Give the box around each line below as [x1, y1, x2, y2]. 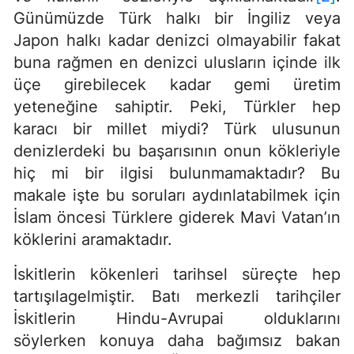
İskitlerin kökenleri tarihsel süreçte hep [13, 265, 341, 284]
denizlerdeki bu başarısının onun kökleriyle [13, 141, 341, 161]
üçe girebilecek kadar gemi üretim [13, 75, 341, 95]
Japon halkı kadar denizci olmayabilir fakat [13, 31, 341, 51]
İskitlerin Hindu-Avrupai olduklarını [13, 309, 341, 329]
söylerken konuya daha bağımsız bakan [13, 331, 341, 351]
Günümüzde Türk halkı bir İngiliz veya [13, 9, 341, 28]
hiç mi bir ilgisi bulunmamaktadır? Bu [13, 164, 341, 183]
